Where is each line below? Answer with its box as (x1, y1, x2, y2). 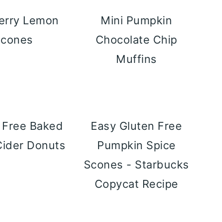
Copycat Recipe (94, 177, 178, 190)
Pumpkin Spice (97, 139, 176, 152)
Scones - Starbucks (83, 158, 189, 171)
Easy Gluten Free (91, 119, 182, 132)
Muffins (116, 53, 157, 65)
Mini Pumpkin (101, 14, 172, 27)
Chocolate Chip (95, 33, 177, 46)
